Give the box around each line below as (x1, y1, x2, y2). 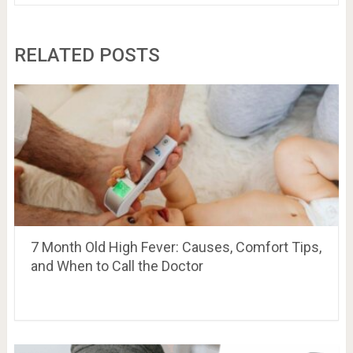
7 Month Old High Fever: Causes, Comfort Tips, (30, 239, 321, 256)
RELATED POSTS (13, 44, 160, 67)
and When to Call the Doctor (30, 258, 203, 275)
